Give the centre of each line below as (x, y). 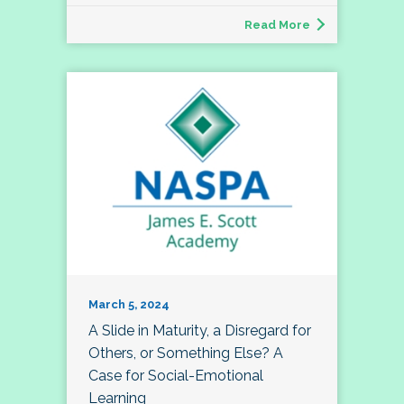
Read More (277, 25)
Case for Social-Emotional (176, 376)
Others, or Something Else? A (186, 353)
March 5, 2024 (129, 305)
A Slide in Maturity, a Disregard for (200, 331)
